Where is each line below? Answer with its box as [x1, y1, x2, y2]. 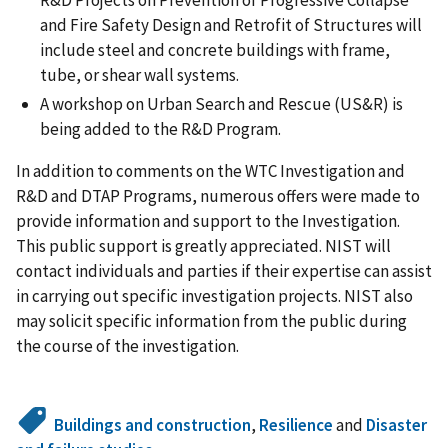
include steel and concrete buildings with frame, [40, 39, 390, 61]
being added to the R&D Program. [40, 118, 281, 141]
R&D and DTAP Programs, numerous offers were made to [16, 185, 420, 208]
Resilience [259, 414, 334, 437]
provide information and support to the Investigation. [16, 210, 400, 233]
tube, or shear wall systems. [40, 64, 239, 86]
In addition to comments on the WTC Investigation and [16, 160, 405, 183]
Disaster [366, 414, 428, 437]
